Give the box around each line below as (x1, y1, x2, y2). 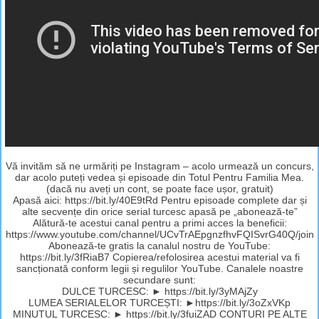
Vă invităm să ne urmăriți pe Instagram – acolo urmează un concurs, (5, 159, 314, 172)
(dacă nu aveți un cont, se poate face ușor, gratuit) (46, 182, 273, 194)
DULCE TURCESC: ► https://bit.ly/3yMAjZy (61, 285, 258, 297)
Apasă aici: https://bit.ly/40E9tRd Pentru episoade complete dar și (12, 194, 307, 206)
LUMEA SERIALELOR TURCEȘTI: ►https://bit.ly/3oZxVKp (28, 296, 291, 308)
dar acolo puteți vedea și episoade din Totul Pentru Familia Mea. (15, 171, 304, 183)
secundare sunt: (123, 273, 196, 286)
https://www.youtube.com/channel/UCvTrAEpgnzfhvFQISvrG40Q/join (5, 228, 314, 240)
